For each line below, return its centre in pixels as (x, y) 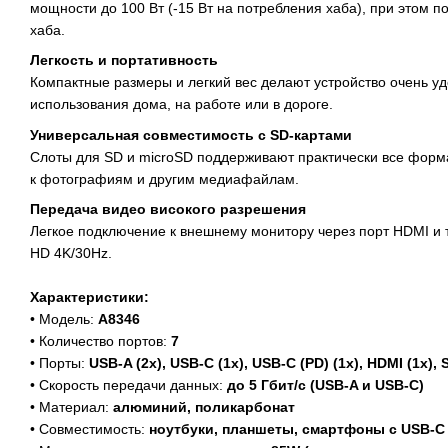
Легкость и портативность (124, 60)
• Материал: (71, 406)
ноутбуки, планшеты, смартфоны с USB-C (295, 428)
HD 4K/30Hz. (71, 252)
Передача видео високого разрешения (168, 208)
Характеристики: (89, 296)
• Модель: (62, 318)
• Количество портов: (100, 340)
